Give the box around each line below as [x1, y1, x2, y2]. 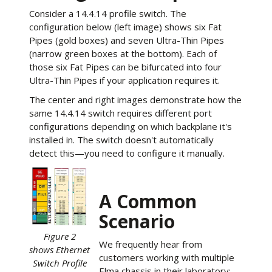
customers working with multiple [99, 251, 234, 263]
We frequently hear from [99, 238, 202, 250]
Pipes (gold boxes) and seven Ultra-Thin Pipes [29, 34, 224, 46]
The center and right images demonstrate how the [29, 93, 242, 106]
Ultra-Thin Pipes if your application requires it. [29, 74, 220, 86]
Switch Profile [32, 257, 87, 269]
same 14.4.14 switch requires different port [29, 107, 212, 119]
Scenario [99, 209, 175, 234]
